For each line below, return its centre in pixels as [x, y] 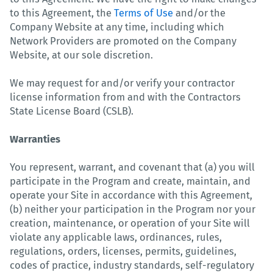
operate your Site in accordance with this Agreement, [131, 195]
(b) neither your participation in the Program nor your [133, 209]
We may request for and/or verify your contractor [122, 83]
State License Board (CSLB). [72, 111]
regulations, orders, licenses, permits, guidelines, [123, 251]
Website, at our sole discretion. [81, 55]
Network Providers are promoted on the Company [123, 41]
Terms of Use [144, 13]
